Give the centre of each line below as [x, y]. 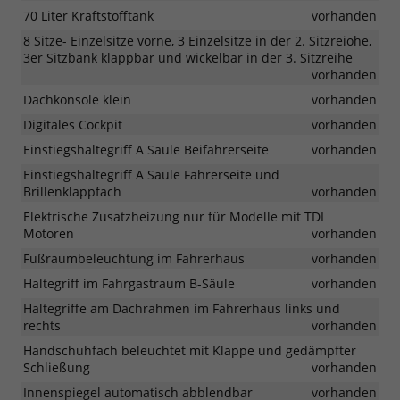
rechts [42, 325]
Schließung [57, 367]
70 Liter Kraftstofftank [88, 15]
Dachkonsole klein [77, 99]
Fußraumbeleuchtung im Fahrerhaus [134, 258]
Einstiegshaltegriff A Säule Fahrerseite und [151, 174]
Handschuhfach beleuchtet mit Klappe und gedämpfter [190, 350]
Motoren [49, 233]
